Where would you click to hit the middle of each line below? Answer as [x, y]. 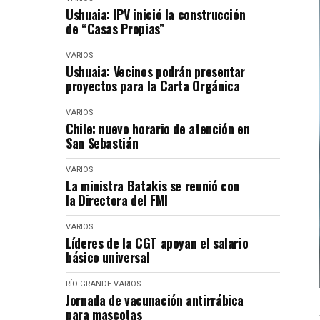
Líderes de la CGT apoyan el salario [157, 243]
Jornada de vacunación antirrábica [155, 300]
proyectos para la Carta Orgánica [153, 86]
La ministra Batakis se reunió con [153, 186]
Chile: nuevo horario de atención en [158, 129]
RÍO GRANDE [89, 284]
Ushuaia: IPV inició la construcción [156, 15]
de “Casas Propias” [115, 29]
